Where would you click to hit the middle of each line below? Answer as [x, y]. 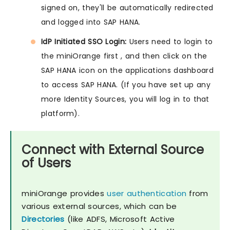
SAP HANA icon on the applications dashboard [127, 71]
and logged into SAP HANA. [91, 22]
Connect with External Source [113, 150]
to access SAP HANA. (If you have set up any [126, 85]
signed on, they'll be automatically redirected [127, 8]
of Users [46, 163]
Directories [43, 219]
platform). [61, 114]
